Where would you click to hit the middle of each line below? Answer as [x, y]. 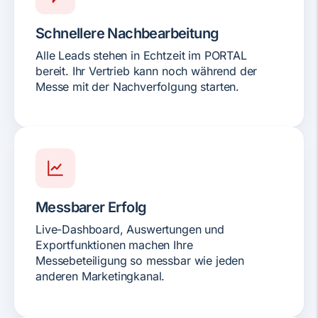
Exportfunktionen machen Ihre [114, 245]
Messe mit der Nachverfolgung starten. [138, 86]
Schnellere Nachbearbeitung [127, 33]
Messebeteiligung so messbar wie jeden [140, 260]
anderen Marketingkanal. [100, 276]
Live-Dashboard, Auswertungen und [130, 229]
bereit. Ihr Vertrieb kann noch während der [147, 71]
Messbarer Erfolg [91, 207]
